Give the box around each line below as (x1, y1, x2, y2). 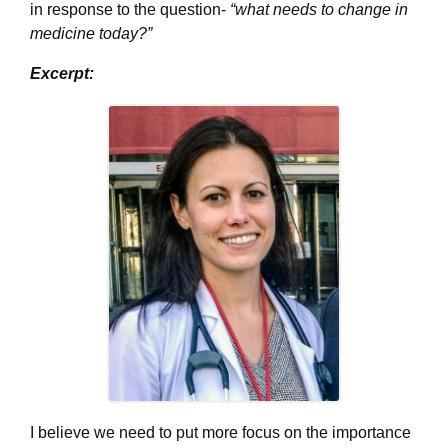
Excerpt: (30, 64, 98, 82)
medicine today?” (30, 24, 152, 42)
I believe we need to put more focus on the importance (30, 423, 411, 441)
